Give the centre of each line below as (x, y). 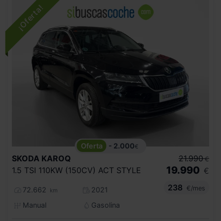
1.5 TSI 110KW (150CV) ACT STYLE (76, 170)
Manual (33, 205)
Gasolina (105, 205)
